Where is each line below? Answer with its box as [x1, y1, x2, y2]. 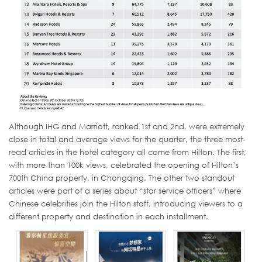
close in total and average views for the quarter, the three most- [9, 135, 245, 144]
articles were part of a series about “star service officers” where [9, 186, 241, 196]
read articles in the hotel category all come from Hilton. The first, [9, 147, 246, 157]
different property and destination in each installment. [9, 212, 208, 222]
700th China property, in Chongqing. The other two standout [9, 173, 235, 183]
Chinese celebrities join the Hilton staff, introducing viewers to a [9, 199, 243, 209]
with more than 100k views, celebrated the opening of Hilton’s [9, 160, 239, 170]
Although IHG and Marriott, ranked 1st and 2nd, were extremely [9, 122, 244, 132]
